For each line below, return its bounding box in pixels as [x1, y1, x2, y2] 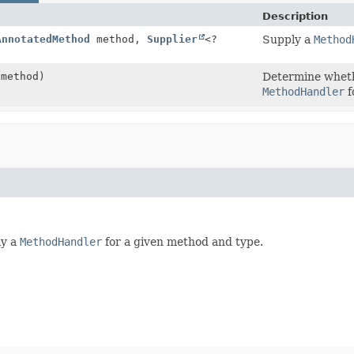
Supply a [262, 32, 314, 46]
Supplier [147, 32, 198, 45]
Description [262, 9, 328, 22]
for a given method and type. [102, 235, 263, 248]
